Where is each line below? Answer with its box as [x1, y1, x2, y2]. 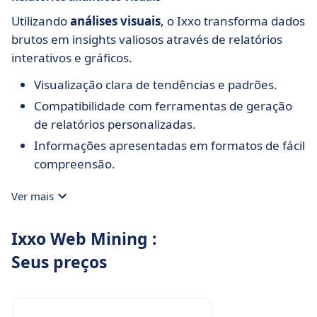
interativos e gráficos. [11, 50, 132, 66]
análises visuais [70, 13, 161, 29]
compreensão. [34, 156, 115, 172]
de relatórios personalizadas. [34, 116, 196, 132]
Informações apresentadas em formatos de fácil [34, 137, 305, 154]
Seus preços [11, 250, 107, 273]
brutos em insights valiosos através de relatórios [11, 31, 282, 47]
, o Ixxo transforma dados [161, 13, 305, 29]
